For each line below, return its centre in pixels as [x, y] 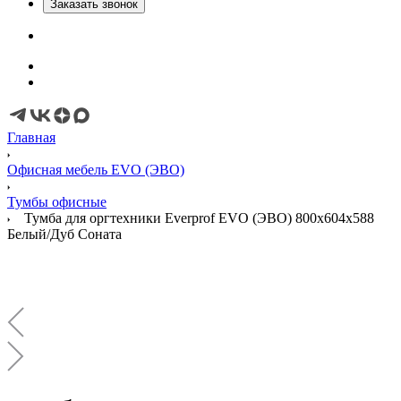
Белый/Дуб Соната [64, 234]
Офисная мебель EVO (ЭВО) [96, 170]
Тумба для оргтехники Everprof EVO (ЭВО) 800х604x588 [199, 218]
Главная [31, 137]
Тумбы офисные [57, 202]
